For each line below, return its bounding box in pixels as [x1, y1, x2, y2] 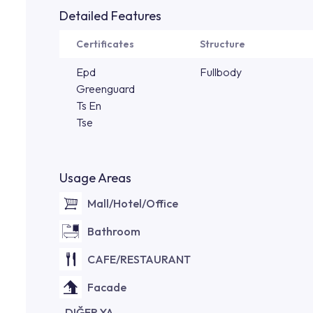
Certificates [76, 38, 134, 50]
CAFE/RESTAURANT [87, 252, 191, 266]
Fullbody [200, 65, 242, 79]
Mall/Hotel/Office [87, 196, 178, 210]
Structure [200, 38, 245, 50]
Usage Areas [59, 170, 131, 186]
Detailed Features [59, 8, 161, 24]
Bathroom [87, 224, 140, 238]
